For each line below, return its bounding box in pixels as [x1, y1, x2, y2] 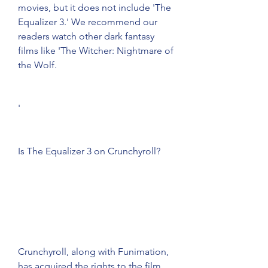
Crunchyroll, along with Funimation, [18, 246, 169, 257]
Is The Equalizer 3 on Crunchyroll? [18, 145, 160, 157]
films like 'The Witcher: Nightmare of [18, 45, 173, 56]
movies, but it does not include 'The [18, 2, 171, 13]
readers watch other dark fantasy [18, 31, 154, 42]
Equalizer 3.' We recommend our [18, 16, 157, 28]
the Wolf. [18, 59, 57, 71]
